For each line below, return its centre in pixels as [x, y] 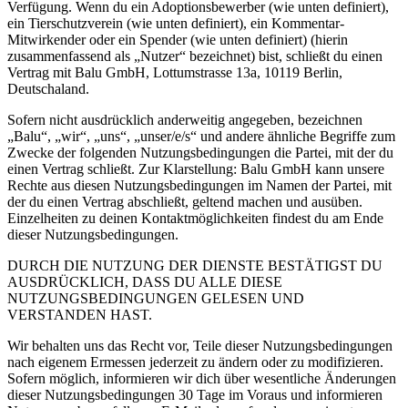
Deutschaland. [48, 88]
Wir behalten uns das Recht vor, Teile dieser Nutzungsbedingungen [200, 345]
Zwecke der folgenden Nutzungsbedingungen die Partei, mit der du [200, 152]
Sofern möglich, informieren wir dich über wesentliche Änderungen [202, 378]
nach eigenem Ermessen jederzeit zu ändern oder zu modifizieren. [195, 362]
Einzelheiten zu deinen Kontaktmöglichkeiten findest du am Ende [195, 218]
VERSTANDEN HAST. [80, 314]
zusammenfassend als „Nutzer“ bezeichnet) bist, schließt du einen [195, 56]
